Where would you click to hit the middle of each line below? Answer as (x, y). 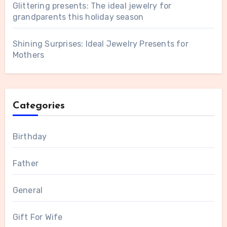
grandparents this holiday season (78, 17)
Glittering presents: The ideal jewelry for (92, 6)
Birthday (30, 137)
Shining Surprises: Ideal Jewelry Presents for (100, 44)
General (28, 191)
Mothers (28, 55)
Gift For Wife (37, 217)
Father (25, 164)
